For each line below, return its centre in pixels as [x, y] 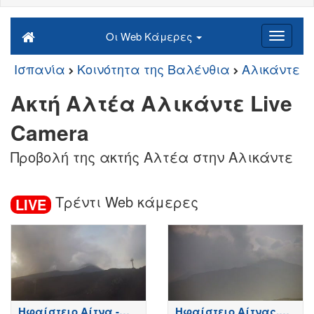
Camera [50, 132]
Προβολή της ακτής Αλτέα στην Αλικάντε [152, 157]
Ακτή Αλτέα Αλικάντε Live [151, 103]
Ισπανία [40, 69]
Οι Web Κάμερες [150, 36]
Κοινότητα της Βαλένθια [153, 69]
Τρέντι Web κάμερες [125, 202]
